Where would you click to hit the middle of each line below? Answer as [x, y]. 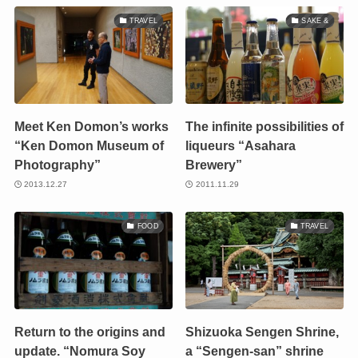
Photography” [57, 165]
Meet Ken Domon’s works [91, 127]
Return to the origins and [89, 332]
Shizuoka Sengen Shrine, [263, 332]
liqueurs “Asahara [241, 146]
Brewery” [214, 165]
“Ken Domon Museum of [89, 146]
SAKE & [315, 20]
